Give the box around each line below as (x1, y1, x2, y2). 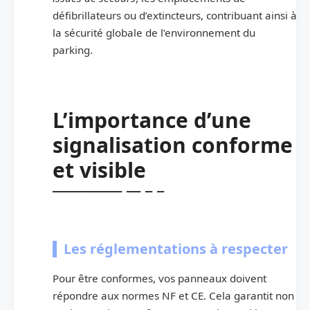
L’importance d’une (53, 105, 251, 134)
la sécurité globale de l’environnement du (53, 25, 255, 39)
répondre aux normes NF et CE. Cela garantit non (53, 288, 294, 302)
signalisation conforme (53, 130, 293, 159)
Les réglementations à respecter (64, 239, 288, 258)
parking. (53, 42, 93, 57)
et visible (53, 155, 146, 184)
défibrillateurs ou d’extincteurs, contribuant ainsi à (53, 8, 297, 22)
